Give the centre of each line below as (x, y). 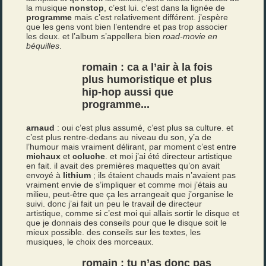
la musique (48, 8)
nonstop (87, 8)
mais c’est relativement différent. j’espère (150, 17)
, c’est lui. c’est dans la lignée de (165, 8)
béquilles (43, 46)
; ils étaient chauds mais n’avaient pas (164, 175)
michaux (44, 156)
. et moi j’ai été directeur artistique (169, 156)
